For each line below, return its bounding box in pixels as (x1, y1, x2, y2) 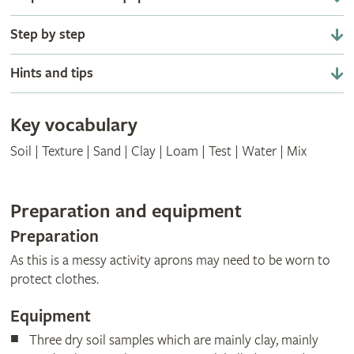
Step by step (9, 25, 85, 43)
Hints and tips (9, 64, 93, 81)
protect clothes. (9, 271, 99, 288)
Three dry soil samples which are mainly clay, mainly (28, 332, 318, 349)
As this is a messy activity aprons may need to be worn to (9, 252, 330, 269)
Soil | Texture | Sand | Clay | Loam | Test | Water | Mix (9, 142, 307, 160)
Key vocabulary (9, 114, 137, 137)
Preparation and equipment (9, 201, 242, 224)
